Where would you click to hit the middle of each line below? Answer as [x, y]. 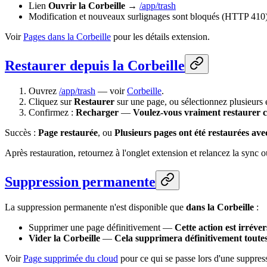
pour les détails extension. [160, 37]
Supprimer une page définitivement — [102, 227]
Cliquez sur [51, 102]
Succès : [21, 133]
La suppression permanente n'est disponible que [95, 207]
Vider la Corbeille [64, 238]
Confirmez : [52, 113]
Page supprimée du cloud [71, 258]
